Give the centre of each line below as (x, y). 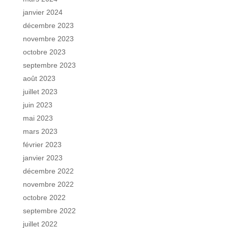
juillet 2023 (40, 91)
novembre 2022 (48, 184)
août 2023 (39, 78)
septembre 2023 (49, 65)
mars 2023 (40, 131)
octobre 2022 (44, 197)
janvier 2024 (42, 12)
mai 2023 (38, 118)
